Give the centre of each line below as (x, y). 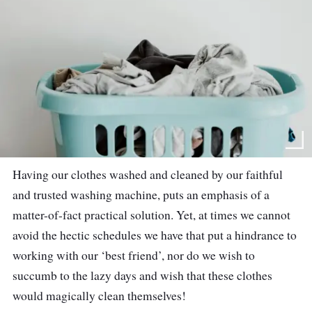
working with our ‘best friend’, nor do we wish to (134, 256)
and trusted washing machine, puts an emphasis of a (141, 195)
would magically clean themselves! (101, 296)
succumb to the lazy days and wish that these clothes (142, 276)
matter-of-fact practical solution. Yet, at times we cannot (151, 215)
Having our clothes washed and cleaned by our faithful (148, 175)
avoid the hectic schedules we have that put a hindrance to (155, 235)
